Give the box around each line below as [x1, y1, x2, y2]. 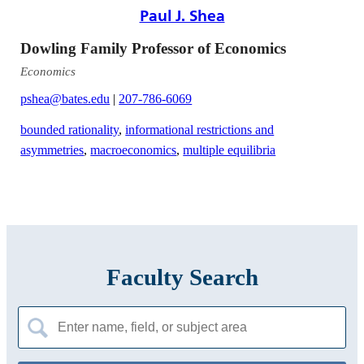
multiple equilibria [183, 142, 276, 157]
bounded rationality [20, 122, 119, 136]
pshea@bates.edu [20, 91, 110, 106]
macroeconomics [90, 142, 177, 157]
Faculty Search [106, 263, 258, 290]
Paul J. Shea [139, 6, 225, 24]
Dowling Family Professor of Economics [20, 40, 287, 58]
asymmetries [20, 142, 84, 157]
